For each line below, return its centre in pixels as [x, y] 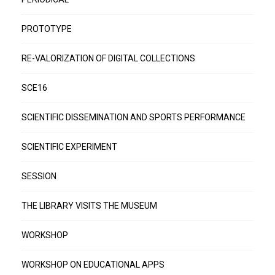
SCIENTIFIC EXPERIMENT [69, 147]
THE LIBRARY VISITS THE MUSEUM [89, 206]
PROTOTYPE [47, 29]
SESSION [39, 176]
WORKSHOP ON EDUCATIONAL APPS [93, 265]
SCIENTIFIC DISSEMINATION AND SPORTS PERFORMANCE [134, 118]
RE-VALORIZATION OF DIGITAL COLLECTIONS [108, 59]
